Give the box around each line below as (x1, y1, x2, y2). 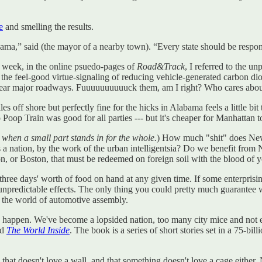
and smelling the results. (3, 21, 94, 32)
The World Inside (6, 225, 70, 235)
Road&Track (137, 61, 185, 71)
